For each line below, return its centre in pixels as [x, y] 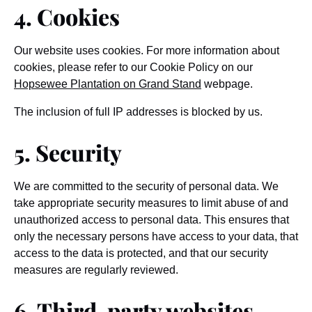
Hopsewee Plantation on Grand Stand [108, 84]
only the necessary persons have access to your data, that [156, 236]
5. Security [68, 152]
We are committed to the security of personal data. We [146, 186]
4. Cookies [67, 16]
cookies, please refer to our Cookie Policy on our [133, 67]
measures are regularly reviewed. [96, 270]
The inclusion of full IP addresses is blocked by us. [138, 112]
